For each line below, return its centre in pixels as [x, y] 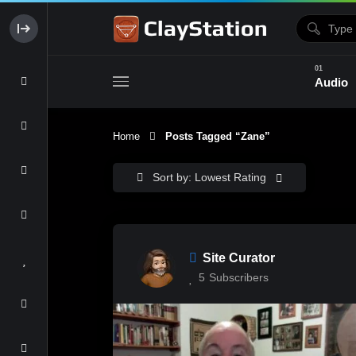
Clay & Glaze [235, 154]
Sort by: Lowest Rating [211, 177]
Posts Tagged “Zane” [213, 136]
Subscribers [239, 277]
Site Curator [239, 258]
